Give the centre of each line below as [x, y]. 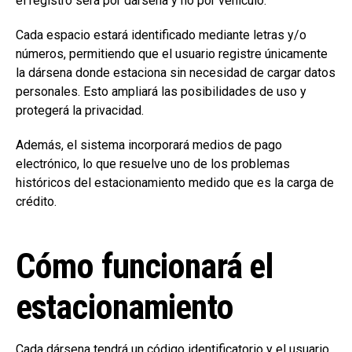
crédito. [36, 202]
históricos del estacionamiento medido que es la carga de [175, 183]
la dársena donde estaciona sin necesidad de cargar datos [176, 73]
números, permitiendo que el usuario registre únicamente [172, 54]
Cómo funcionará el [145, 267]
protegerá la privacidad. [80, 111]
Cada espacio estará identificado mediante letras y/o [161, 35]
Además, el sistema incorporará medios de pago [149, 145]
